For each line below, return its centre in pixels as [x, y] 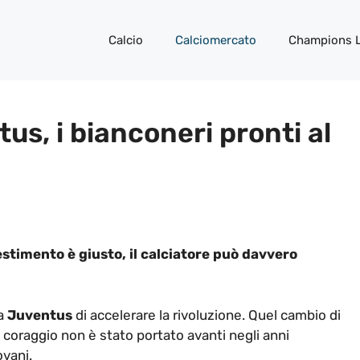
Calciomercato [216, 40]
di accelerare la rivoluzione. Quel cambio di [207, 315]
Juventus [40, 315]
